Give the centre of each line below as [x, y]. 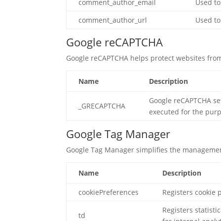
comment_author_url [113, 20]
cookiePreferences [109, 192]
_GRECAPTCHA [102, 106]
